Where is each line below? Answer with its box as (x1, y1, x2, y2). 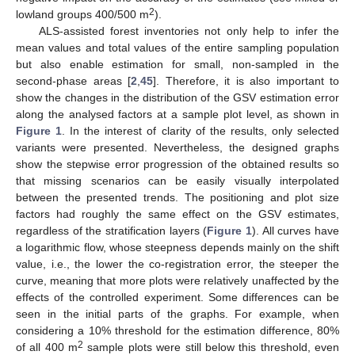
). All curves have (252, 224, 340, 238)
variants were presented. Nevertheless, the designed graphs (16, 141, 339, 155)
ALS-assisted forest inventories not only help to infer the (38, 25, 339, 38)
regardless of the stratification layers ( (16, 224, 208, 238)
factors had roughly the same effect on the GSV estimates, (16, 208, 339, 221)
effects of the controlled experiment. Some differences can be (16, 291, 339, 304)
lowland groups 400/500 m (16, 8, 149, 21)
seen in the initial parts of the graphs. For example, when (16, 307, 339, 321)
